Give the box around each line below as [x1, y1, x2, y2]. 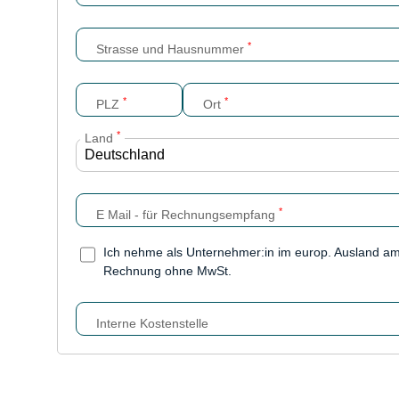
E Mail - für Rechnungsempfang [96, 208, 279, 223]
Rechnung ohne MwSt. [103, 264, 232, 279]
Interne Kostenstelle [96, 316, 208, 331]
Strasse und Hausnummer [96, 42, 248, 57]
